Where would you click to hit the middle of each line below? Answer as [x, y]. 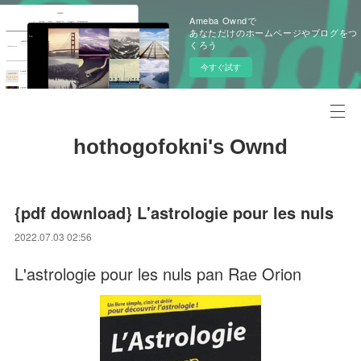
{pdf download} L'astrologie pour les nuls [174, 212]
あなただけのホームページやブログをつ [274, 32]
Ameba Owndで [223, 20]
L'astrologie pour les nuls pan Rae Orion [158, 274]
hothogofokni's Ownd [180, 147]
